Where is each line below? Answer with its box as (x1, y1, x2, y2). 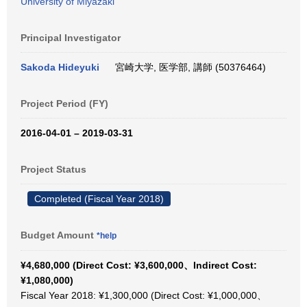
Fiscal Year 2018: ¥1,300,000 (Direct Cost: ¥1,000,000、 (21, 290, 267, 301)
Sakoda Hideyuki (21, 62, 99, 73)
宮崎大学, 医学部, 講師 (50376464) (110, 62, 266, 73)
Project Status (21, 164, 86, 175)
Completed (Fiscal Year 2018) (34, 193, 164, 204)
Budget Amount (21, 230, 97, 241)
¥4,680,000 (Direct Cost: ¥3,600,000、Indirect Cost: (21, 260, 257, 271)
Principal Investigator (21, 32, 121, 43)
